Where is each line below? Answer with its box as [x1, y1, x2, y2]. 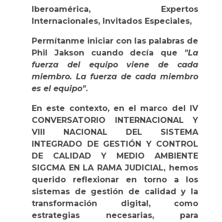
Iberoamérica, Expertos [32, 4, 198, 14]
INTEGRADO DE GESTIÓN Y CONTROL [32, 139, 198, 149]
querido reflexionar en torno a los [32, 174, 198, 184]
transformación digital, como [32, 198, 198, 208]
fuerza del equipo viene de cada [32, 59, 198, 69]
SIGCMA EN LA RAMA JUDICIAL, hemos [32, 163, 198, 172]
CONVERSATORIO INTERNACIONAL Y [32, 115, 198, 125]
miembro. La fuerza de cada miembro [32, 71, 198, 81]
